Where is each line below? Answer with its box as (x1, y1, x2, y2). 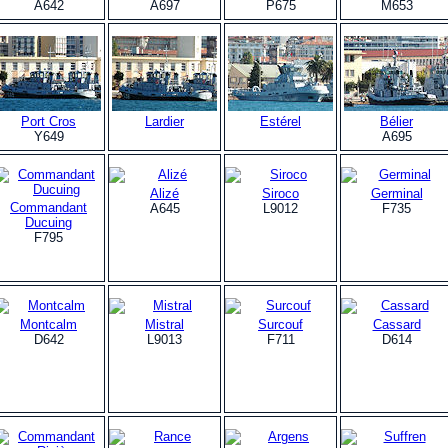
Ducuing (25, 214, 72, 230)
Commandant (10, 199, 87, 215)
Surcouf (258, 316, 303, 332)
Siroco (262, 185, 299, 201)
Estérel (260, 113, 301, 129)
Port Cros (21, 113, 76, 129)
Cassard (372, 316, 421, 332)
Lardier (145, 113, 184, 129)
